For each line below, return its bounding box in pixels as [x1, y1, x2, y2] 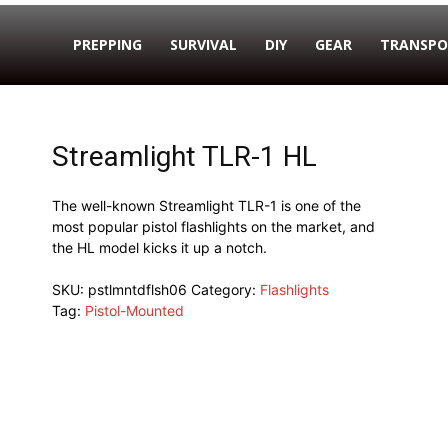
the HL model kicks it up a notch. [51, 239, 267, 256]
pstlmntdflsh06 [87, 281, 187, 298]
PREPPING [73, 35, 142, 54]
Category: [190, 281, 260, 298]
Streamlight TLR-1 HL [51, 140, 317, 173]
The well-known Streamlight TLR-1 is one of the [51, 197, 361, 214]
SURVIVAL [170, 35, 237, 54]
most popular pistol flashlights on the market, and [51, 218, 375, 235]
